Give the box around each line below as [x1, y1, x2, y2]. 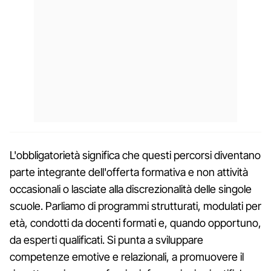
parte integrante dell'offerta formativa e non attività [10, 165, 248, 178]
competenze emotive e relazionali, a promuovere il [10, 250, 244, 263]
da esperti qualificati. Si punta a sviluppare [10, 233, 203, 246]
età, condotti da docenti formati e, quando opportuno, [10, 216, 261, 229]
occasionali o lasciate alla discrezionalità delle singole [10, 182, 252, 195]
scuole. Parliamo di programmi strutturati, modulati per [10, 199, 261, 212]
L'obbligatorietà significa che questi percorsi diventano [10, 148, 261, 162]
